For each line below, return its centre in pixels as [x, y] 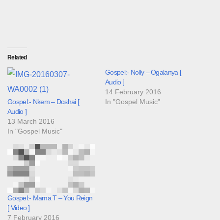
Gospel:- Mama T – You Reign [50, 198]
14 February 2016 [133, 92]
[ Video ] [19, 208]
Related [17, 57]
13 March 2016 [31, 121]
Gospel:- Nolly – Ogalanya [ [143, 72]
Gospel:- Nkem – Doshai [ [43, 101]
